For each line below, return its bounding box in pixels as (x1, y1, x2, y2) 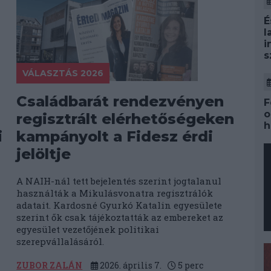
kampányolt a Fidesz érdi (16, 128, 214, 145)
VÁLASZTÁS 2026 (22, 68, 104, 79)
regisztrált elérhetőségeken (16, 110, 235, 128)
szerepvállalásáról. (16, 235, 105, 247)
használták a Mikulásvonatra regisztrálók (16, 187, 214, 199)
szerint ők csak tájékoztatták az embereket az (16, 211, 224, 223)
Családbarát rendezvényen (16, 93, 224, 110)
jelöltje (16, 145, 71, 163)
